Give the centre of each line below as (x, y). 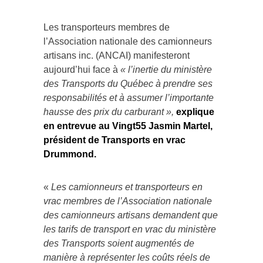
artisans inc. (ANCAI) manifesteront (117, 55)
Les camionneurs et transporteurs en (127, 187)
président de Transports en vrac (114, 140)
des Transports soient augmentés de (119, 243)
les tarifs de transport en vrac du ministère (130, 229)
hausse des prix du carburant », (110, 112)
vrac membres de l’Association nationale (128, 201)
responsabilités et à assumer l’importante (129, 97)
